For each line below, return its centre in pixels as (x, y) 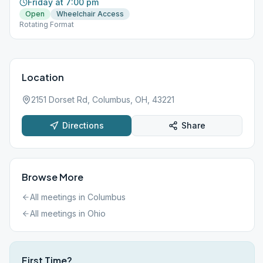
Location (43, 77)
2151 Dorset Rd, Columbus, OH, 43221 (103, 100)
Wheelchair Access (90, 14)
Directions (83, 125)
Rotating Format (47, 24)
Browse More (53, 177)
